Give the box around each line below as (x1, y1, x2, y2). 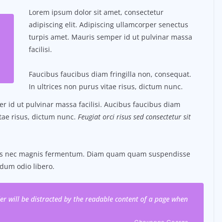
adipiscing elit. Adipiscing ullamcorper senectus (28, 20, 188, 30)
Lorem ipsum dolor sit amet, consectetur (28, 7, 164, 17)
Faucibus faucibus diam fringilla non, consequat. (28, 69, 191, 79)
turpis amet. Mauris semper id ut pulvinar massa (28, 32, 192, 42)
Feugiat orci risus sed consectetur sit (78, 112, 191, 122)
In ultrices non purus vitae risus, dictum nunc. (28, 82, 183, 92)
